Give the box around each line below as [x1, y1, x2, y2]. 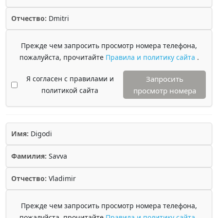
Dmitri [47, 14, 69, 23]
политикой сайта [41, 86, 98, 95]
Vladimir [47, 174, 76, 183]
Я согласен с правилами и [26, 74, 114, 83]
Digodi [29, 129, 52, 138]
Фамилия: [11, 151, 47, 161]
